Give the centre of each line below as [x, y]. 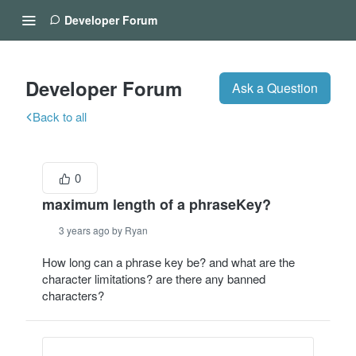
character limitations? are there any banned [154, 279]
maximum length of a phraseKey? [157, 204]
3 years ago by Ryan [103, 230]
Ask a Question [275, 88]
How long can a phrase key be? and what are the [168, 262]
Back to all [60, 116]
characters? [73, 295]
